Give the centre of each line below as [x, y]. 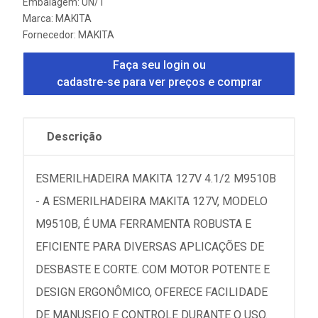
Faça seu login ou [159, 65]
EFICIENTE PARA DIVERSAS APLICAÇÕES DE [150, 246]
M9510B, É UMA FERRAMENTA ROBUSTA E [143, 224]
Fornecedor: [50, 34]
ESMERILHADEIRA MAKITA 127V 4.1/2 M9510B [156, 178]
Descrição [75, 136]
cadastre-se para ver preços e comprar [159, 82]
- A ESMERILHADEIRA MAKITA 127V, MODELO [152, 201]
